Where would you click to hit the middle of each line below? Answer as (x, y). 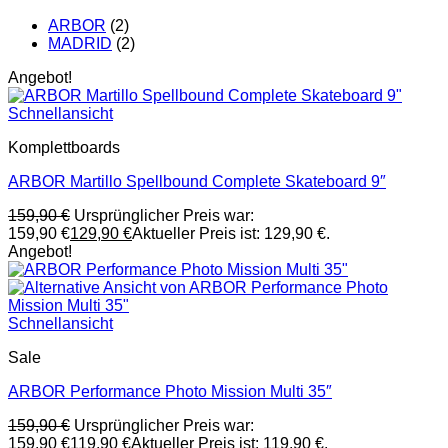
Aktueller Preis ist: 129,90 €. (231, 233)
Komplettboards (64, 147)
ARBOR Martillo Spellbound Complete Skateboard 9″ (197, 181)
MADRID (80, 43)
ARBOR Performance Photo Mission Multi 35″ (170, 391)
